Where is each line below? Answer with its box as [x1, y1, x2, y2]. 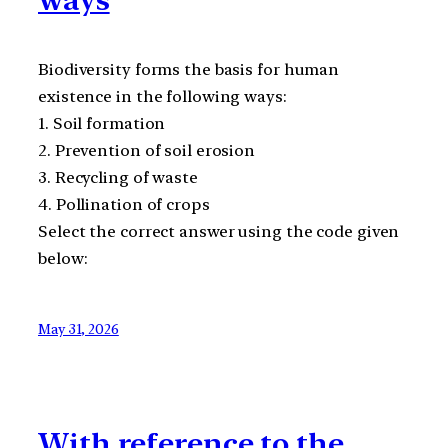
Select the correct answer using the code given [38, 221, 400, 241]
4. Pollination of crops [38, 194, 210, 214]
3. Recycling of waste [38, 167, 198, 187]
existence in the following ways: [38, 86, 287, 106]
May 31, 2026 [38, 320, 119, 337]
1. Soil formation [38, 113, 166, 133]
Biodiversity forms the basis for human [38, 59, 340, 79]
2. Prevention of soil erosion [38, 140, 256, 160]
